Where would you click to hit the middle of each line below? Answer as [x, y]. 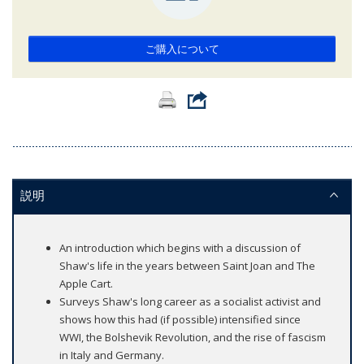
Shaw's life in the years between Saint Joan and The [187, 266]
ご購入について [182, 49]
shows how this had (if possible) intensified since [180, 320]
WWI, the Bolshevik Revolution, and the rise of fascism [193, 338]
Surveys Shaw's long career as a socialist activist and [190, 302]
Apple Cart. [86, 284]
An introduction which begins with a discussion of [180, 248]
